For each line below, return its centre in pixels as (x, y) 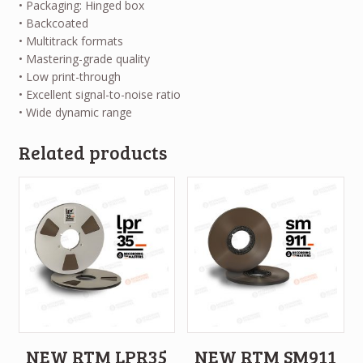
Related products (92, 152)
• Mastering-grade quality (84, 59)
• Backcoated (53, 23)
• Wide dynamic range (75, 113)
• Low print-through (69, 77)
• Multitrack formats (70, 41)
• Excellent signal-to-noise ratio (99, 95)
